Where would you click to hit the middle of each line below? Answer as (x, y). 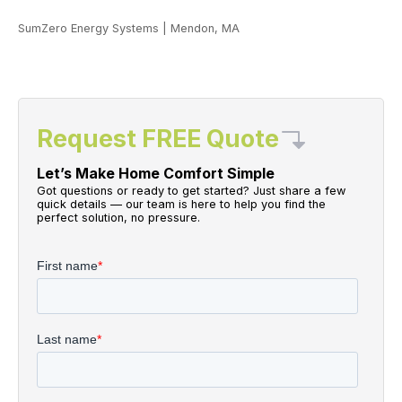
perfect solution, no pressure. (118, 218)
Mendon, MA (205, 29)
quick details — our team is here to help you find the (181, 205)
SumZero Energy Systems (88, 29)
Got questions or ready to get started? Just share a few (191, 191)
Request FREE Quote (158, 139)
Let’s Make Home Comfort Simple (156, 174)
